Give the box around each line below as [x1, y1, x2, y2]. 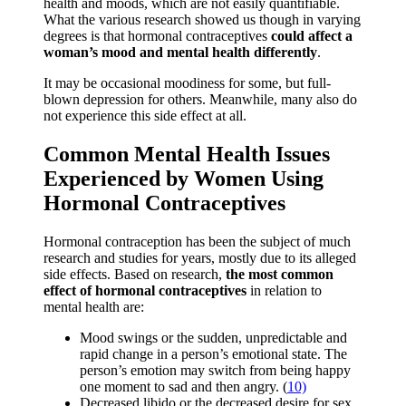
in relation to [246, 283, 322, 299]
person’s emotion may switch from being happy [80, 362, 351, 379]
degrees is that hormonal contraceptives [43, 28, 271, 44]
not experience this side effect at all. [43, 108, 246, 124]
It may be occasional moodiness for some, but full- [43, 75, 331, 92]
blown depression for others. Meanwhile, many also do [43, 92, 357, 108]
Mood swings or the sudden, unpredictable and [80, 330, 347, 346]
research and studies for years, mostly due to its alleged [43, 250, 356, 266]
